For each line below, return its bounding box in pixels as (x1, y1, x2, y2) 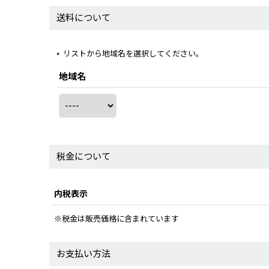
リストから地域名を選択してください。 (63, 49, 204, 58)
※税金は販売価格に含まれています (54, 214, 179, 224)
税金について (56, 151, 110, 162)
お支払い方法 (56, 249, 110, 260)
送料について (56, 13, 110, 23)
